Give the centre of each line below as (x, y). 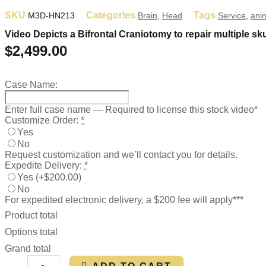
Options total (31, 232)
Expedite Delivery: (43, 165)
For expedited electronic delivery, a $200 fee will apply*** (124, 199)
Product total (31, 215)
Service (232, 15)
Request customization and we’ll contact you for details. (121, 154)
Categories (111, 15)
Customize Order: (42, 120)
